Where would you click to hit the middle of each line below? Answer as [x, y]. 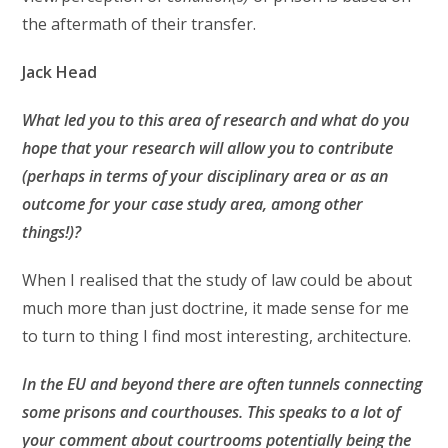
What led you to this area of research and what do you [216, 119]
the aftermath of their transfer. [147, 23]
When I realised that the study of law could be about [217, 279]
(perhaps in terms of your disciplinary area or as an [205, 175]
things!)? [52, 231]
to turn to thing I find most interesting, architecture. [219, 335]
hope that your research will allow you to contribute [208, 147]
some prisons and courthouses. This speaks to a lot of [211, 411]
